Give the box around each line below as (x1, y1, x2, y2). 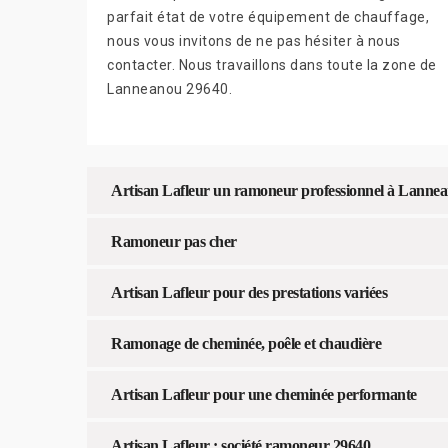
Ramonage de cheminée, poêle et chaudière (111, 334, 381, 352)
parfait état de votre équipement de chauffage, (107, 8, 429, 25)
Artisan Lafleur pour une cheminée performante (111, 385, 417, 403)
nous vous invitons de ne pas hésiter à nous (107, 32, 401, 49)
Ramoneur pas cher (111, 232, 237, 250)
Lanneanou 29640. (107, 80, 232, 97)
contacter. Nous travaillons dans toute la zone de (107, 56, 437, 73)
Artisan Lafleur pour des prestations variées (111, 283, 387, 301)
